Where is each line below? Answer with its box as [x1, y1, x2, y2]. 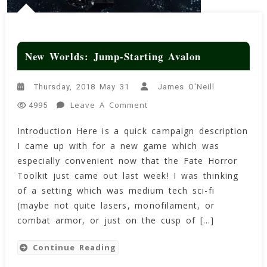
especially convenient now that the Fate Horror [17, 155, 238, 167]
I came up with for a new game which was [17, 140, 220, 152]
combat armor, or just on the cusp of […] [17, 215, 215, 226]
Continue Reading [32, 242, 117, 253]
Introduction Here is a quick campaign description [17, 125, 249, 137]
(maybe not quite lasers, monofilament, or [17, 200, 215, 212]
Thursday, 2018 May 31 [33, 82, 130, 92]
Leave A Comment [70, 100, 148, 111]
